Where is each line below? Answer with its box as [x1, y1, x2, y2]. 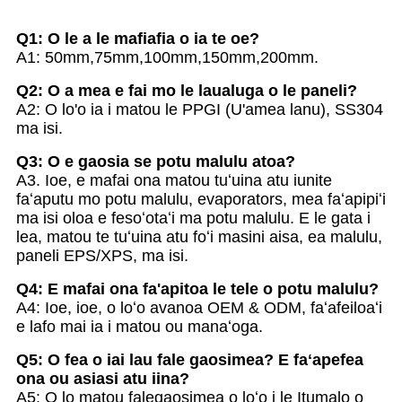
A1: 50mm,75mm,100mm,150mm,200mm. [16, 48, 319, 66]
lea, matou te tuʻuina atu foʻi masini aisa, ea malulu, [16, 227, 382, 246]
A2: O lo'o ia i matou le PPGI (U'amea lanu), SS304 [16, 100, 383, 118]
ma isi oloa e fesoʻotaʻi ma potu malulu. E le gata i [16, 208, 371, 227]
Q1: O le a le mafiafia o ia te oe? [16, 29, 259, 48]
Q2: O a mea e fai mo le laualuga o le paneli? [16, 81, 357, 100]
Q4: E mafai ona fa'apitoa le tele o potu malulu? [16, 279, 379, 298]
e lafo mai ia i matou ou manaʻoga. [16, 317, 263, 336]
